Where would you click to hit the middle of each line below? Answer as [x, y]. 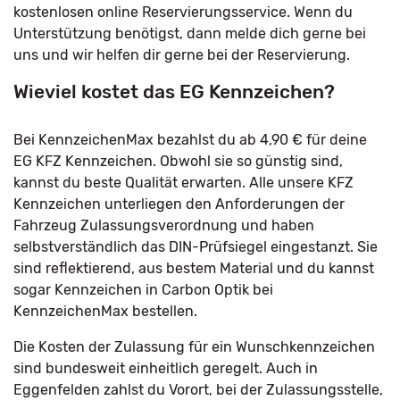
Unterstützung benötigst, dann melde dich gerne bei [190, 33]
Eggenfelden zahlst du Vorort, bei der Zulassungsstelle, [198, 390]
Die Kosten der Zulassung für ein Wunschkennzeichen [194, 347]
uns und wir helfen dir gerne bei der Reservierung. [182, 55]
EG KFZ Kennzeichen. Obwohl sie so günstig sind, [178, 161]
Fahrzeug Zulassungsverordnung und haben [164, 225]
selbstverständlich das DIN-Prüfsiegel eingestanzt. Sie [196, 247]
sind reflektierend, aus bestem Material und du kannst [194, 268]
